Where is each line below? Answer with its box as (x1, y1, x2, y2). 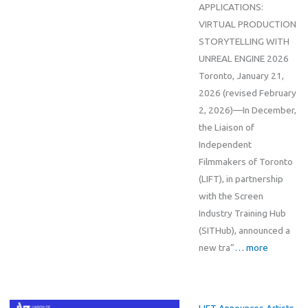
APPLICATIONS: (198, 1, 263, 13)
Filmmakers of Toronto (198, 156, 293, 168)
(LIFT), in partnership (198, 173, 283, 185)
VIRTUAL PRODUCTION (198, 19, 296, 30)
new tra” (198, 242, 234, 254)
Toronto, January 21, (198, 70, 284, 82)
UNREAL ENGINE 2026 (198, 53, 289, 65)
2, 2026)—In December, (198, 104, 296, 116)
